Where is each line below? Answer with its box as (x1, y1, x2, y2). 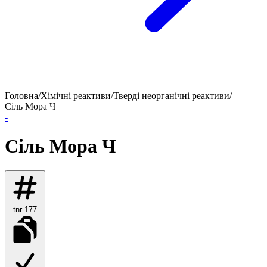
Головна (5, 91, 38, 101)
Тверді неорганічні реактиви (113, 91, 229, 101)
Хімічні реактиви (41, 91, 111, 101)
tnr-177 (13, 204, 37, 214)
